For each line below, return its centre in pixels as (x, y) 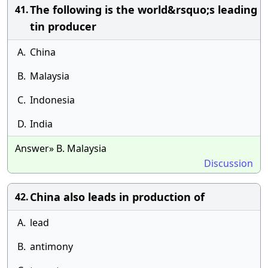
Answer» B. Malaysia (61, 148)
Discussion (229, 163)
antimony (51, 246)
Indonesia (52, 100)
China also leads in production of (117, 197)
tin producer (63, 26)
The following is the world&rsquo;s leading (144, 10)
